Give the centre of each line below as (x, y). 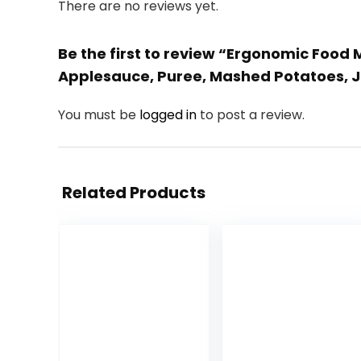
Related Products (134, 193)
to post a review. (252, 115)
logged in (170, 115)
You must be (99, 115)
